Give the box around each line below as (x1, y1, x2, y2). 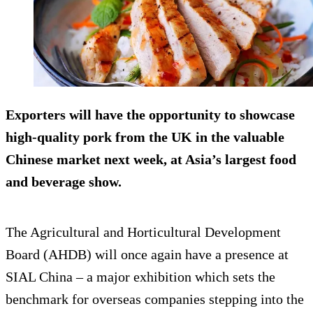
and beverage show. (6, 174, 122, 190)
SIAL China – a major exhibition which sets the (6, 269, 275, 285)
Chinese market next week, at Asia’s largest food (6, 152, 296, 168)
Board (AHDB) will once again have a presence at (6, 247, 289, 263)
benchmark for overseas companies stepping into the (6, 291, 304, 307)
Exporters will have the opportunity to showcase (6, 107, 295, 123)
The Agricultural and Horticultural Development (6, 224, 281, 240)
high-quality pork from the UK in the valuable (6, 129, 284, 145)
